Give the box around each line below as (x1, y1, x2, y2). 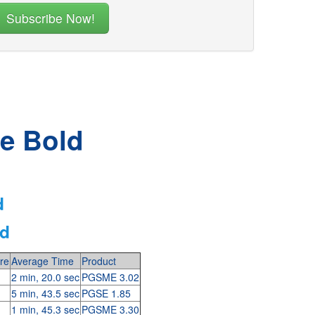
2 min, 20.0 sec (11, 270, 79, 284)
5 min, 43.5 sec (11, 286, 79, 300)
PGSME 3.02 (81, 270, 139, 284)
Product (81, 254, 116, 268)
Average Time (11, 254, 74, 268)
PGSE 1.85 (81, 286, 131, 300)
